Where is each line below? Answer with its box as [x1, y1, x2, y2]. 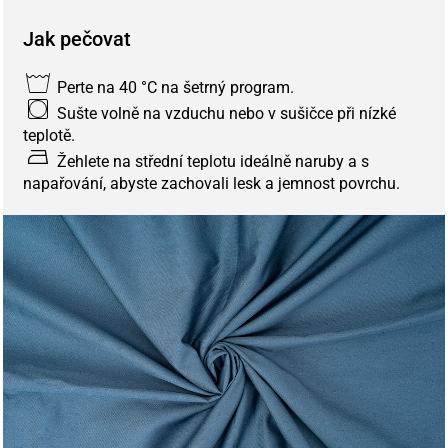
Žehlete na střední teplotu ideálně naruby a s [53, 151, 369, 171]
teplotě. [23, 125, 75, 145]
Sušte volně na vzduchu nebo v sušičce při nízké [53, 103, 396, 123]
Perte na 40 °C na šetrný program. [53, 77, 294, 97]
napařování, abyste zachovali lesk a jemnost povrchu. [23, 173, 400, 193]
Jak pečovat [23, 26, 131, 51]
